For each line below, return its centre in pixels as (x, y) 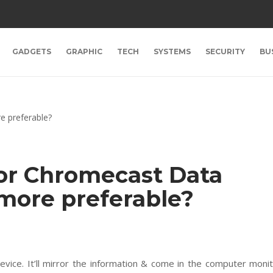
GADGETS (32, 51)
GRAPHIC (84, 51)
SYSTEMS (172, 51)
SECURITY (225, 51)
